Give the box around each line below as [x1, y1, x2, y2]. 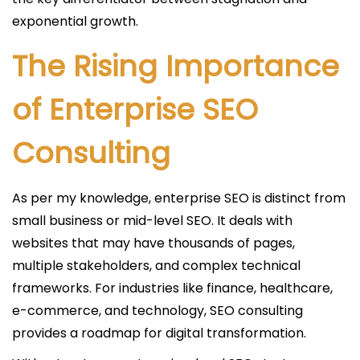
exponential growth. [12, 12, 138, 31]
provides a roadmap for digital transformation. [12, 324, 306, 342]
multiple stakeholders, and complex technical [12, 256, 301, 275]
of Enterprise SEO [12, 89, 258, 130]
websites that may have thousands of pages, [12, 234, 295, 252]
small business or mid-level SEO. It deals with [12, 211, 292, 230]
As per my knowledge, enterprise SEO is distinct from [12, 189, 346, 207]
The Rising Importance [12, 46, 339, 87]
